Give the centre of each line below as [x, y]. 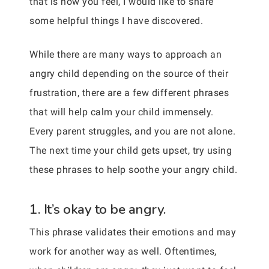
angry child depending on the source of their [129, 74]
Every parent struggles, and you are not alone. [132, 131]
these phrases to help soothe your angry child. [133, 170]
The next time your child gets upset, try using [131, 150]
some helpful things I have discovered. [116, 21]
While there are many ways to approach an [125, 54]
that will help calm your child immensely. [122, 112]
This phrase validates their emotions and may [133, 232]
